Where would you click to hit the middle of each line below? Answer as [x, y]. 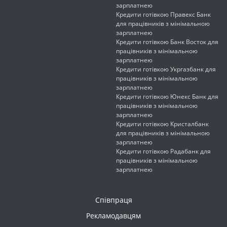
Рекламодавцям [113, 216]
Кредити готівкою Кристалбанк [162, 124]
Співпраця [113, 200]
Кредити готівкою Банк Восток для [167, 42]
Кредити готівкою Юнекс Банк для [167, 97]
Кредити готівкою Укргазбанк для [166, 69]
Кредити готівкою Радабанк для [163, 152]
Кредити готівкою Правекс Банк [163, 15]
